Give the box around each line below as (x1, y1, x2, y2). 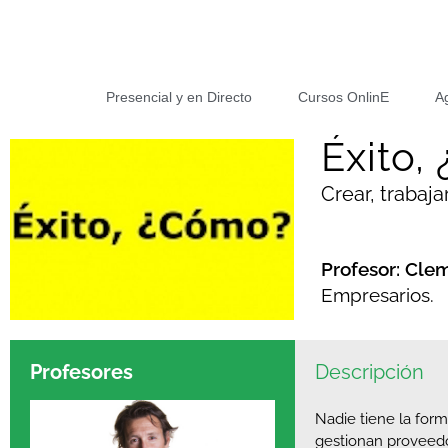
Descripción (314, 360, 424, 385)
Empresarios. (321, 283, 435, 306)
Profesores (30, 360, 133, 385)
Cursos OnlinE (297, 89, 389, 106)
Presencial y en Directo (105, 89, 252, 106)
